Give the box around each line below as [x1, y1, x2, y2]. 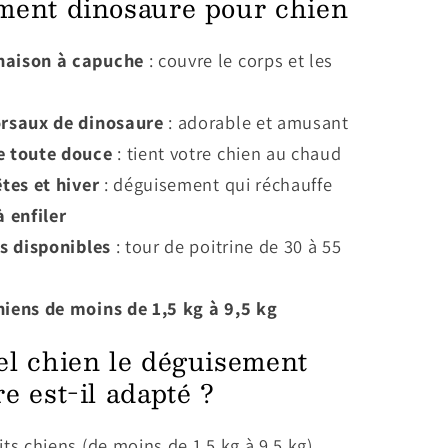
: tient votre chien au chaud [112, 141, 342, 166]
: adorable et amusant [163, 110, 349, 135]
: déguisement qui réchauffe [99, 172, 333, 197]
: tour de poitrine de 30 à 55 [110, 234, 342, 259]
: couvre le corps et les [143, 48, 334, 73]
